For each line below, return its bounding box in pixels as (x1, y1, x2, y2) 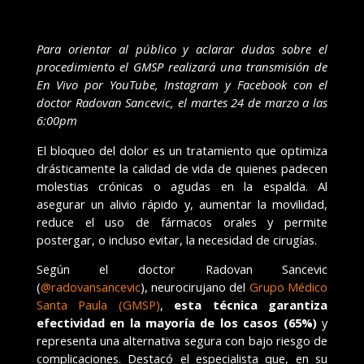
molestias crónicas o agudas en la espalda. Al (36, 177, 328, 194)
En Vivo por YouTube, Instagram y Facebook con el (36, 76, 328, 93)
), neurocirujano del (140, 279, 249, 296)
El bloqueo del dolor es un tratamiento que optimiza (36, 141, 328, 158)
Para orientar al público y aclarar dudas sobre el (36, 40, 328, 57)
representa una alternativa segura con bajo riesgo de (36, 332, 328, 349)
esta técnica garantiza (174, 297, 328, 314)
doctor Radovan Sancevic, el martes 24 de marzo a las (36, 93, 328, 110)
